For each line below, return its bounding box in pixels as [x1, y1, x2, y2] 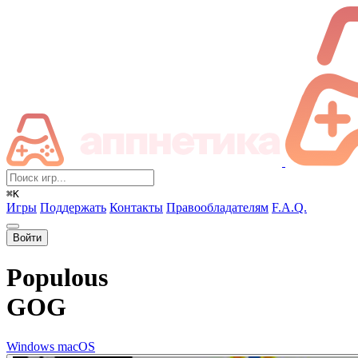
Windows [6, 339, 54, 353]
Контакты [109, 201, 163, 214]
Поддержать [40, 201, 106, 214]
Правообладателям [166, 201, 268, 214]
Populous [6, 263, 108, 292]
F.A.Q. [272, 201, 307, 214]
